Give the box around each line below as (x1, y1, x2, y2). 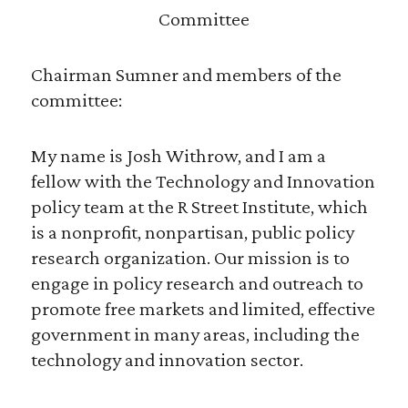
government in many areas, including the (30, 322, 360, 346)
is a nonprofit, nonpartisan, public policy (30, 220, 354, 244)
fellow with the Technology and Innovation (30, 169, 375, 193)
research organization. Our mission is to (30, 246, 350, 270)
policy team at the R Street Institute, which (30, 195, 368, 219)
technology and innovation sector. (30, 348, 303, 372)
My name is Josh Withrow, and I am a (30, 144, 326, 168)
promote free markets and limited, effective (30, 297, 375, 321)
